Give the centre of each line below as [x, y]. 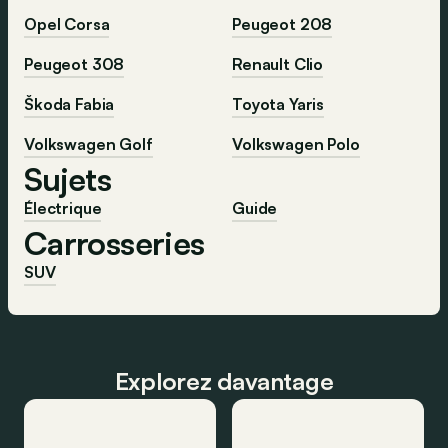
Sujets [68, 178]
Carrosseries [114, 242]
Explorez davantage [224, 380]
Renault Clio [278, 63]
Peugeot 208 [282, 23]
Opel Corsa [67, 23]
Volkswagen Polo [296, 143]
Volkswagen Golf [88, 143]
